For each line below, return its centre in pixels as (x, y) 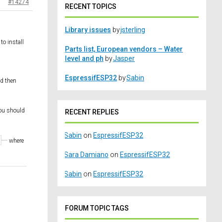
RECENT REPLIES (92, 112)
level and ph (84, 59)
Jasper (124, 59)
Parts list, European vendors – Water (124, 49)
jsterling (133, 30)
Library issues (88, 30)
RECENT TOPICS (91, 7)
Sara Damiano (86, 155)
